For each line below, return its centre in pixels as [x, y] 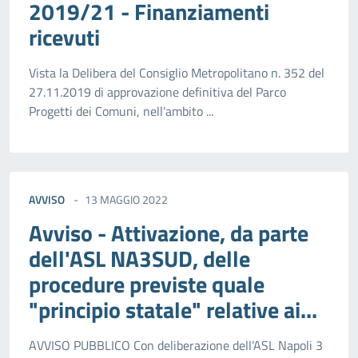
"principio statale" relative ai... [173, 310]
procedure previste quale [147, 284]
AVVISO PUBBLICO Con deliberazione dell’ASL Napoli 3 [176, 346]
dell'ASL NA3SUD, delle [139, 259]
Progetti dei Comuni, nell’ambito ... [121, 111]
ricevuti [64, 38]
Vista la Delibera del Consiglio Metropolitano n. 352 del [177, 73]
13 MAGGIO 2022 [126, 200]
